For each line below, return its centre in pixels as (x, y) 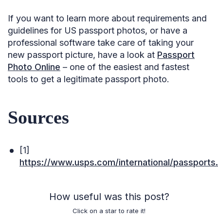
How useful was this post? (109, 196)
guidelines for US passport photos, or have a (98, 30)
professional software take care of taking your (101, 42)
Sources (38, 117)
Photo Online (34, 67)
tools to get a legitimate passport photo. (89, 79)
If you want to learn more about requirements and (107, 18)
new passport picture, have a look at (82, 54)
